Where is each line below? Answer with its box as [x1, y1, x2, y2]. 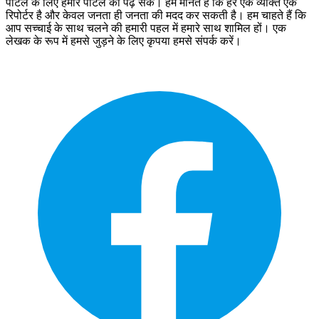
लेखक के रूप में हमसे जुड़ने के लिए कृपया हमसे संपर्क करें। [6, 34, 241, 47]
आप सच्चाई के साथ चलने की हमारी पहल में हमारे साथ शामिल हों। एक [6, 21, 286, 34]
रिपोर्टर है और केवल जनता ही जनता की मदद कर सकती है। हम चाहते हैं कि [6, 9, 306, 21]
